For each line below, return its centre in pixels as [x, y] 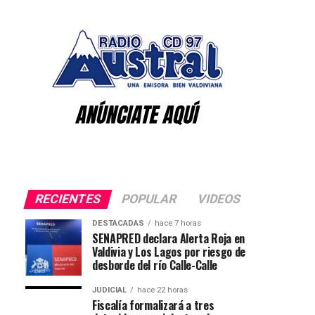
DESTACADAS [118, 223]
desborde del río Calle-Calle [155, 265]
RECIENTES [68, 199]
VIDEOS [219, 199]
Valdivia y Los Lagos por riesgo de [169, 252]
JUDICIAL [109, 290]
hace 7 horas [178, 223]
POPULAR [149, 199]
